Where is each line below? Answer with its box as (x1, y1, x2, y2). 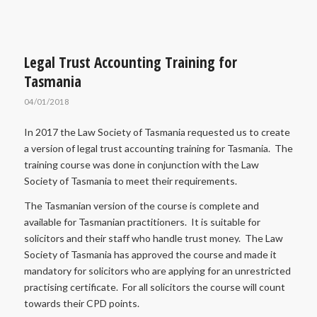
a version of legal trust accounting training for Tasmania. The (23, 142, 293, 154)
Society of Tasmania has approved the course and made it (23, 248, 277, 260)
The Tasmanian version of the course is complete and (23, 199, 259, 212)
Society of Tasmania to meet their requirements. (23, 174, 237, 187)
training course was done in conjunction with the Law (23, 158, 259, 171)
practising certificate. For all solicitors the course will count (23, 280, 285, 293)
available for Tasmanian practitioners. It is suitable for (23, 215, 260, 228)
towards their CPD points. (23, 296, 139, 309)
